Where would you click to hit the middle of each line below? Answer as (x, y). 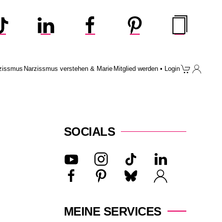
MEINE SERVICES (112, 211)
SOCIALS (89, 132)
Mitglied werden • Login (146, 69)
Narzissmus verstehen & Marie (68, 69)
